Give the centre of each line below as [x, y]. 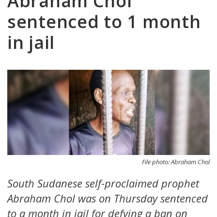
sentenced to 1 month [104, 22]
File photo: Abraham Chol [176, 162]
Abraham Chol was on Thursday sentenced [108, 198]
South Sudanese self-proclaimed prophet [103, 183]
